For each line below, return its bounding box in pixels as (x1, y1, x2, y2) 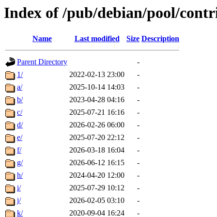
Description (141, 34, 179, 43)
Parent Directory (17, 58, 67, 66)
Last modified (74, 34, 120, 43)
